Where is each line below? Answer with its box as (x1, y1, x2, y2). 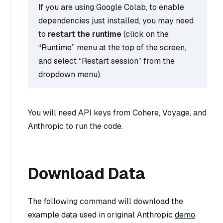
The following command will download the (28, 196, 183, 207)
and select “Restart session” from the (38, 55, 175, 66)
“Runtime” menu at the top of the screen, (38, 42, 186, 53)
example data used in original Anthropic (28, 209, 175, 220)
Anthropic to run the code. (28, 120, 123, 131)
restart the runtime (48, 28, 121, 39)
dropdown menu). (38, 69, 102, 80)
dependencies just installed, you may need (38, 15, 194, 26)
